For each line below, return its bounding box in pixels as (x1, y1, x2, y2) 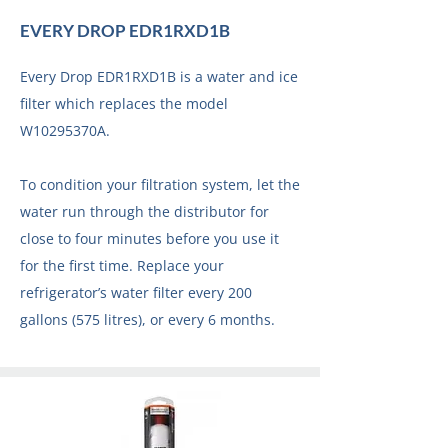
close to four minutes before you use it (20, 229, 279, 248)
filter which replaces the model (20, 94, 228, 113)
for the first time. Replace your (20, 256, 224, 275)
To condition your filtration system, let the (20, 175, 300, 194)
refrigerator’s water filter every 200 (20, 283, 252, 302)
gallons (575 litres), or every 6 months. (20, 310, 275, 329)
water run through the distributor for (20, 202, 269, 221)
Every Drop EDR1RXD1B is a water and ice (20, 67, 298, 86)
